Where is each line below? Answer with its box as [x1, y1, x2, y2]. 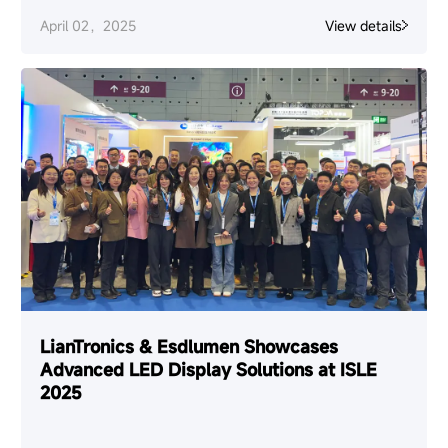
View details [324, 15, 402, 35]
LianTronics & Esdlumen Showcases [40, 335, 339, 359]
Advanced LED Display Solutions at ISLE [40, 358, 378, 382]
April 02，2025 [40, 15, 137, 35]
